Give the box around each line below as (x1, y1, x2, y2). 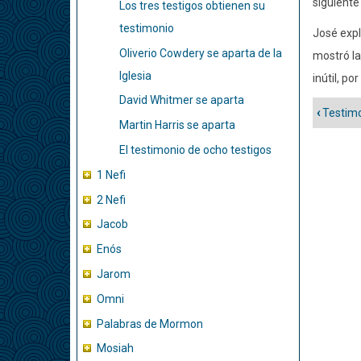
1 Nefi (97, 168, 126, 181)
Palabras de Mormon (97, 317, 203, 330)
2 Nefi (97, 193, 126, 206)
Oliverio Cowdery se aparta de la (119, 46, 282, 60)
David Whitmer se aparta (119, 93, 244, 107)
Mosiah (97, 342, 134, 355)
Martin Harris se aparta (119, 118, 235, 132)
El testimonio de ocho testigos (119, 143, 272, 156)
